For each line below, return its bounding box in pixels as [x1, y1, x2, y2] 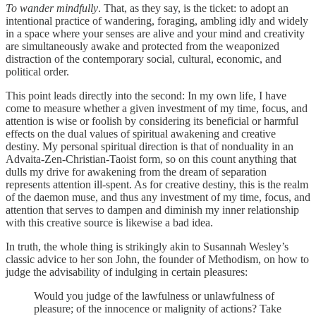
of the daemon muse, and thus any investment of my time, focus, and [6, 190, 310, 203]
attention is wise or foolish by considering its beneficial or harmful [6, 114, 298, 127]
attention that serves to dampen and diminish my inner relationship [6, 203, 299, 216]
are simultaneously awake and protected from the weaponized [6, 39, 279, 52]
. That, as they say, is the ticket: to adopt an [98, 1, 288, 14]
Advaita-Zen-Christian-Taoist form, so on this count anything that [6, 152, 296, 165]
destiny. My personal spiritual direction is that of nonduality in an [6, 140, 293, 152]
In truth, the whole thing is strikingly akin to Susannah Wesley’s [6, 240, 288, 253]
